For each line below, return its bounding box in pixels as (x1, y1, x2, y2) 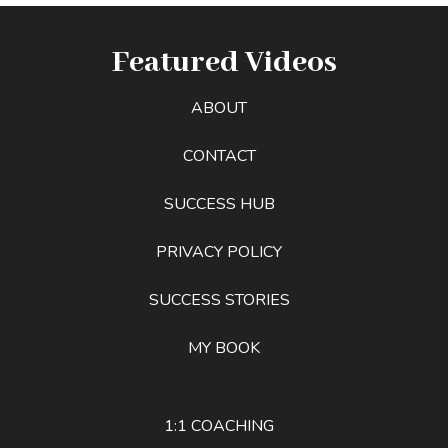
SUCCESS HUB (163, 192, 275, 215)
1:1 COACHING (164, 414, 274, 437)
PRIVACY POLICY (156, 240, 282, 263)
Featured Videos (111, 42, 337, 82)
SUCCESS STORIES (148, 288, 290, 311)
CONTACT (182, 144, 256, 167)
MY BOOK (188, 336, 260, 359)
